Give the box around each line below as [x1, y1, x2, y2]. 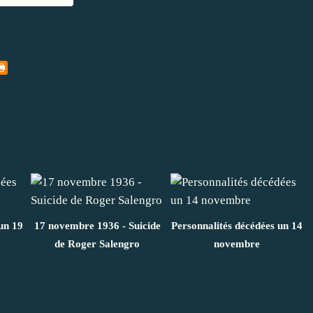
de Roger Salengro [54, 238, 140, 249]
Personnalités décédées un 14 [171, 219, 303, 231]
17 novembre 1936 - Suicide [34, 219, 161, 231]
